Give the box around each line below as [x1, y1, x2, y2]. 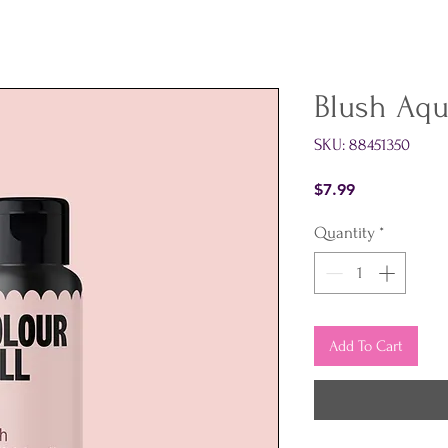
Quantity [314, 223, 375, 243]
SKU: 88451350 [314, 135, 410, 155]
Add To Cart [329, 336, 403, 355]
